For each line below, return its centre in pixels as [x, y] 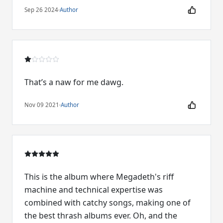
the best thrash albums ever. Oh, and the [101, 216]
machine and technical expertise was [94, 190]
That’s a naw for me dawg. [74, 82]
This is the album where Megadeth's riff [99, 177]
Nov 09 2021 [42, 105]
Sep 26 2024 [41, 10]
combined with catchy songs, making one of [108, 203]
